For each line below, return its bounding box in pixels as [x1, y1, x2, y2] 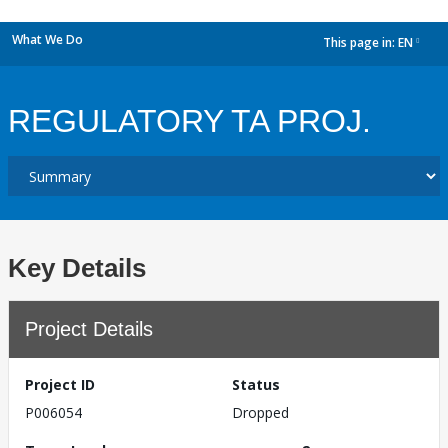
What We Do [12, 31, 83, 48]
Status [232, 375, 280, 394]
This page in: [323, 34, 398, 52]
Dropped [232, 403, 289, 422]
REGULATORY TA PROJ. [8, 103, 371, 139]
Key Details [8, 253, 146, 283]
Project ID [25, 375, 95, 394]
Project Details [25, 318, 153, 340]
